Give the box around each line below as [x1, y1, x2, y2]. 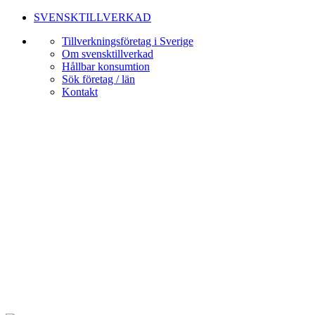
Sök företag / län [62, 73, 135, 85]
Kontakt [62, 86, 98, 98]
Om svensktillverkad [62, 48, 153, 60]
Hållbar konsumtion [62, 60, 150, 72]
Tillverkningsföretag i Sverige [62, 35, 193, 47]
